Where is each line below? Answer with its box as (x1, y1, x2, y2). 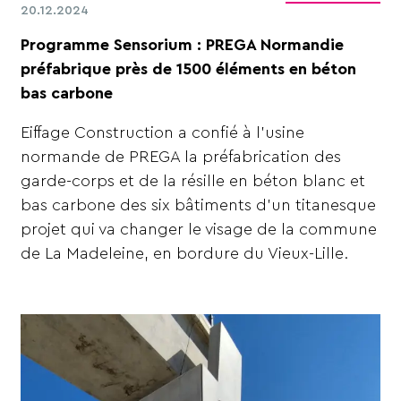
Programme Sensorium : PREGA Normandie (21, 36, 345, 53)
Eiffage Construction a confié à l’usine (21, 124, 305, 141)
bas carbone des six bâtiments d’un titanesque (21, 197, 377, 214)
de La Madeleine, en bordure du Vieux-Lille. (21, 245, 349, 262)
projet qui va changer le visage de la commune (21, 221, 378, 238)
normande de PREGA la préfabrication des (21, 149, 342, 166)
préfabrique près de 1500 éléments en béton (21, 60, 357, 77)
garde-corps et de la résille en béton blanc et (21, 173, 366, 190)
